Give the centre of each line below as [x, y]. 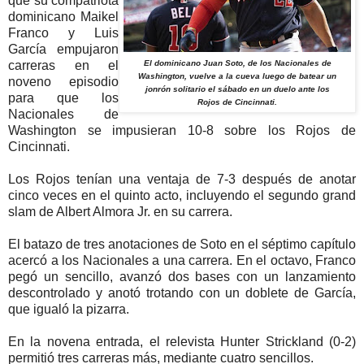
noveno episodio [63, 81]
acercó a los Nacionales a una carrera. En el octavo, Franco [182, 260]
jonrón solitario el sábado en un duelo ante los [237, 89]
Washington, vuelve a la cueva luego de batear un [237, 76]
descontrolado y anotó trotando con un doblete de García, [182, 292]
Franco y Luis [63, 32]
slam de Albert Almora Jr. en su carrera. [120, 211]
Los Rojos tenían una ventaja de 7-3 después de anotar [182, 179]
